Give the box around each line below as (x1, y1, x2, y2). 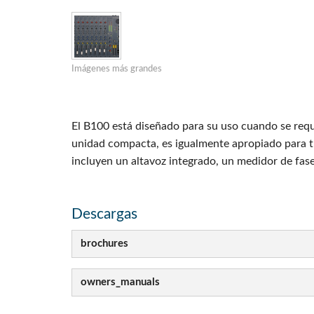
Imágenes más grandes (71, 64, 162, 74)
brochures (81, 238, 128, 250)
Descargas (71, 207, 137, 222)
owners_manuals (81, 277, 160, 288)
